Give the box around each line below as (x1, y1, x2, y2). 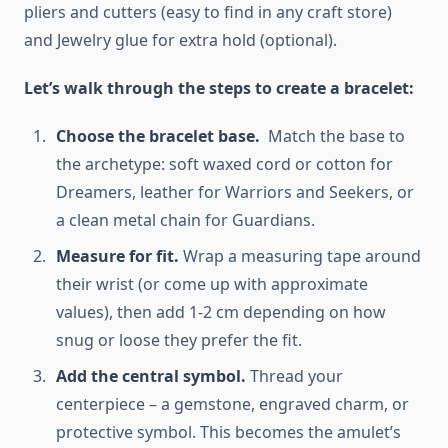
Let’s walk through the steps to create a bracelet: (24, 76, 414, 99)
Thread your (250, 364, 343, 387)
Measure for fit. (56, 244, 183, 267)
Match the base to (264, 124, 405, 147)
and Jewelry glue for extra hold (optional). (24, 28, 337, 51)
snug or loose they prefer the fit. (56, 328, 302, 351)
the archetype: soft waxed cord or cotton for (56, 152, 393, 175)
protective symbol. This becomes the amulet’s (56, 420, 401, 443)
